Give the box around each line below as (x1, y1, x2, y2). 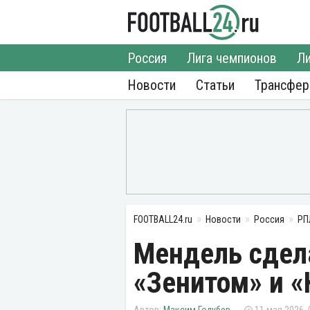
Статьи (196, 77, 235, 93)
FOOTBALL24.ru (134, 214, 192, 225)
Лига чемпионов (187, 50, 277, 66)
